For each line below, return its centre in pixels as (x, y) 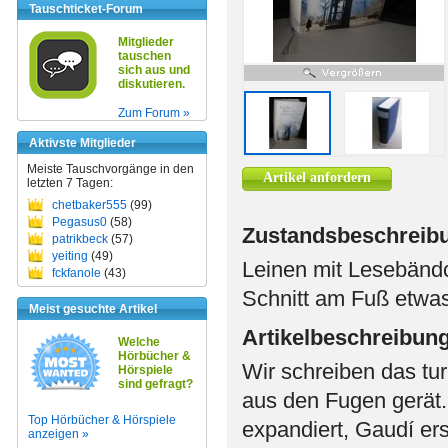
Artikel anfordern (317, 177)
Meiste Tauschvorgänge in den (110, 169)
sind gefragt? (155, 384)
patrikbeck (80, 239)
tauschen (144, 56)
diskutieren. (151, 84)
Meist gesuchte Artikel (93, 309)
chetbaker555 (89, 205)
